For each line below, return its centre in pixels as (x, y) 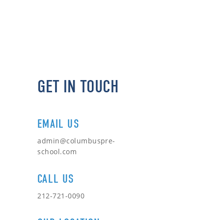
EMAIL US (58, 124)
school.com (57, 151)
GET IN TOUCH (78, 86)
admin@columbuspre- (76, 140)
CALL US (56, 179)
